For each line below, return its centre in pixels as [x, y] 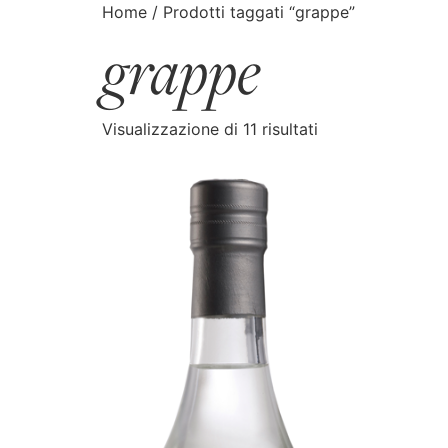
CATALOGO [92, 43]
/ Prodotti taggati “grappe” [251, 12]
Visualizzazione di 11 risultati [210, 129]
